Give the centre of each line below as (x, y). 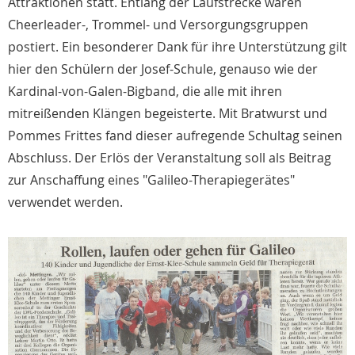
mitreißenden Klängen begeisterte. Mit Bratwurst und (168, 113)
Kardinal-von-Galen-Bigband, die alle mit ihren (145, 91)
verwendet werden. (65, 202)
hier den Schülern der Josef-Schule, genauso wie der (163, 69)
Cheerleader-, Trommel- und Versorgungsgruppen (158, 24)
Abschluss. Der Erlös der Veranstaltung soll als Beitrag (170, 157)
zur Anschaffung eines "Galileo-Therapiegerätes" (151, 179)
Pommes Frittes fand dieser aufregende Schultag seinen (175, 135)
